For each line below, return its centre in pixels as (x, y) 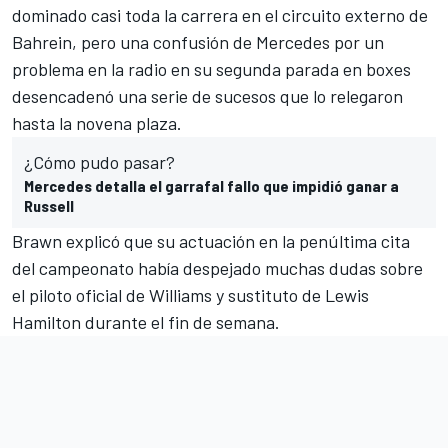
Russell (49, 205)
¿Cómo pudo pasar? (99, 161)
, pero (96, 41)
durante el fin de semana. (180, 321)
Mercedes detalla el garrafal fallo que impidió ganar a (211, 185)
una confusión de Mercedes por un (252, 41)
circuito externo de (355, 14)
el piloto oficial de (80, 294)
